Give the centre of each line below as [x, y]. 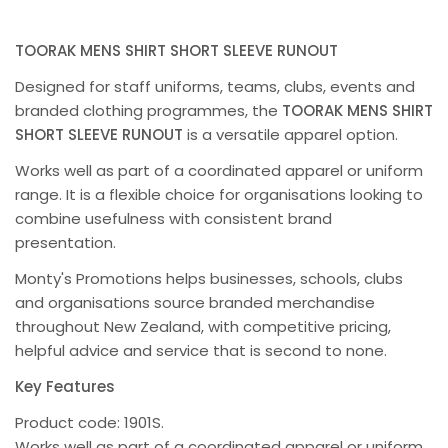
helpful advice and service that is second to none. [201, 351]
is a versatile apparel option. [290, 135]
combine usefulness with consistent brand [173, 219]
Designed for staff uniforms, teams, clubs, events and [215, 87]
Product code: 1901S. [89, 423]
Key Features [65, 387]
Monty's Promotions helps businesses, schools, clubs [209, 279]
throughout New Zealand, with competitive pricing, [203, 327]
